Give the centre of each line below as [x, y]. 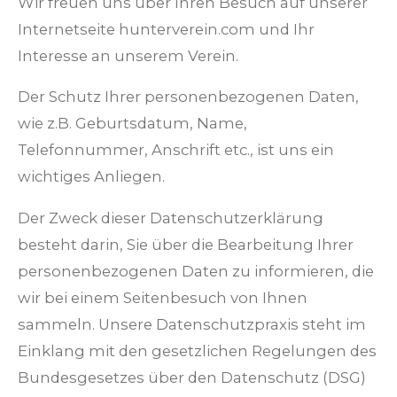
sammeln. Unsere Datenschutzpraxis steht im [192, 325]
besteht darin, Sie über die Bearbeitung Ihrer [186, 245]
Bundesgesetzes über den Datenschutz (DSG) [192, 378]
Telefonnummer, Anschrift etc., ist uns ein [176, 150]
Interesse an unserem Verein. [128, 55]
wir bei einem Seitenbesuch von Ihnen [163, 298]
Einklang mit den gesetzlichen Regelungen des [197, 351]
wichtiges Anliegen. [91, 177]
